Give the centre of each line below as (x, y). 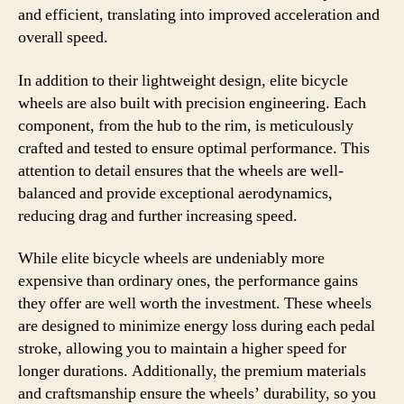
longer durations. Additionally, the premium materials (192, 371)
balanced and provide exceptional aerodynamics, (175, 193)
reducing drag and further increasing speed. (158, 216)
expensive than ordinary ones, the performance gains (188, 281)
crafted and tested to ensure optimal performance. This (194, 148)
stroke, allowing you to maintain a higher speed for (182, 349)
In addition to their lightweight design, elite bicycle (183, 80)
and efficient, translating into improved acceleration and (199, 15)
